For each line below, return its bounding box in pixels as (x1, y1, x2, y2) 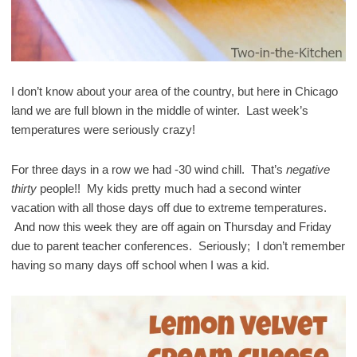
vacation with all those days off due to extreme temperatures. (10, 201, 327, 215)
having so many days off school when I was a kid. (10, 258, 269, 273)
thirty (10, 182, 37, 196)
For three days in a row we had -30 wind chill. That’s (10, 163, 286, 177)
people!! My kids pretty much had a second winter (36, 182, 301, 196)
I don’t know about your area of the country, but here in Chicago (10, 84, 338, 99)
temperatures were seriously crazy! (10, 123, 195, 137)
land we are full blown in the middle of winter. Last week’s (10, 104, 308, 118)
